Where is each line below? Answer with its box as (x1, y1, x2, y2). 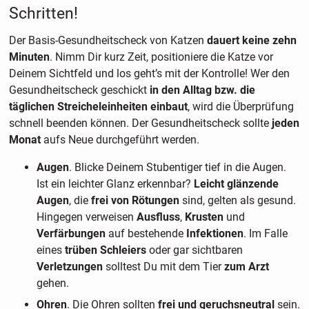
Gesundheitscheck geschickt (8, 83, 150, 97)
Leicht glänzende (193, 177, 279, 191)
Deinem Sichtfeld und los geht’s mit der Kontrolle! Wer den (8, 67, 290, 81)
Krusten (184, 210, 226, 224)
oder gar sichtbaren (146, 243, 243, 257)
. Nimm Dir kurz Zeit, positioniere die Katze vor (49, 50, 273, 64)
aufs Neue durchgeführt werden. (40, 133, 199, 147)
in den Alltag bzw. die (149, 83, 255, 97)
